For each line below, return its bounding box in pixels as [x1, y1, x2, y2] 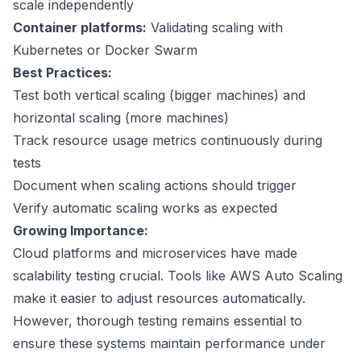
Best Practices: [13, 64, 112, 81]
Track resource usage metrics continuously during [13, 132, 322, 149]
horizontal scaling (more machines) [13, 110, 229, 127]
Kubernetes [13, 42, 83, 59]
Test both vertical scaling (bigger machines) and [13, 87, 305, 104]
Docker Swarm [105, 42, 197, 59]
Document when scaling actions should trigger [13, 177, 297, 194]
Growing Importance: [13, 222, 148, 239]
